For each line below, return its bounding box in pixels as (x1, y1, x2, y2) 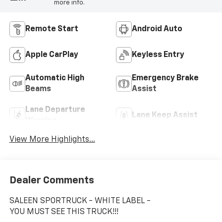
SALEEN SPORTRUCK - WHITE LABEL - (9, 197, 151, 205)
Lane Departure (25, 106, 85, 114)
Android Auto (132, 25, 182, 34)
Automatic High (25, 74, 84, 83)
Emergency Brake (132, 74, 199, 83)
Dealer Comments (9, 175, 94, 185)
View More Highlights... (9, 136, 95, 144)
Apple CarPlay (25, 51, 78, 59)
